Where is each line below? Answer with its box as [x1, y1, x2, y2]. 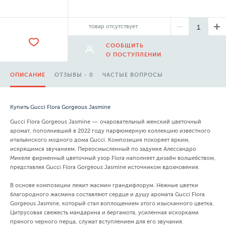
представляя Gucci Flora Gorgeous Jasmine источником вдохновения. [10, 164, 200, 171]
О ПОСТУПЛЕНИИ [106, 51, 162, 58]
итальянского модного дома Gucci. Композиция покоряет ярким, [10, 137, 190, 143]
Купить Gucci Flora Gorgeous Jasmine [10, 104, 110, 110]
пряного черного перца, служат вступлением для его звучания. [10, 218, 184, 225]
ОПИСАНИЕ [10, 72, 45, 78]
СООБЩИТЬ [106, 42, 144, 49]
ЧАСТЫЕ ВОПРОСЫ [102, 72, 163, 78]
